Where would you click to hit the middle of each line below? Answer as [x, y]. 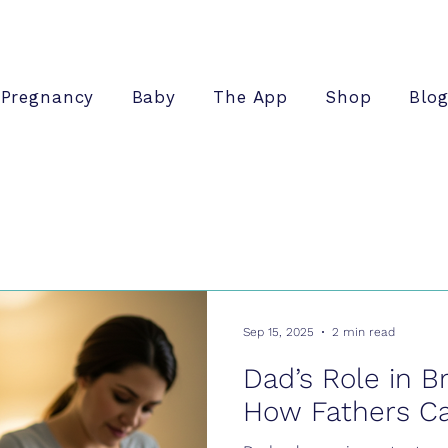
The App [251, 97]
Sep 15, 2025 [278, 332]
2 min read [363, 332]
